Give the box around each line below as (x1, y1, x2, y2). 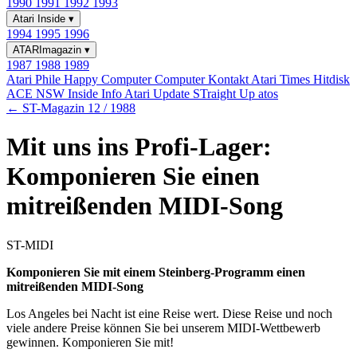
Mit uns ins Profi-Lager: (6, 132, 272, 162)
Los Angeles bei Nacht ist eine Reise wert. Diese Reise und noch (6, 306, 332, 320)
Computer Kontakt (155, 73, 251, 86)
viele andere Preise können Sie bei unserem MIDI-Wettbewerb (6, 320, 320, 335)
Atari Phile (6, 73, 64, 86)
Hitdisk (313, 73, 350, 86)
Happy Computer (64, 73, 155, 86)
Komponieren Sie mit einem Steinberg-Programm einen (6, 265, 305, 279)
